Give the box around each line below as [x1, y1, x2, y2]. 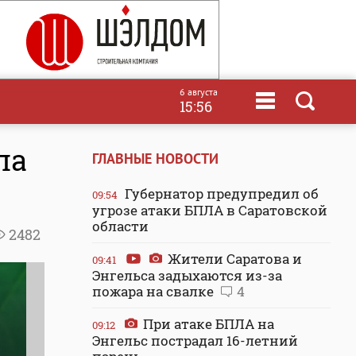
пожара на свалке [92, 282, 217, 300]
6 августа [180, 86, 218, 98]
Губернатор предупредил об [122, 184, 319, 203]
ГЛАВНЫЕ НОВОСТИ [92, 149, 219, 168]
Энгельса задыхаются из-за [92, 266, 282, 284]
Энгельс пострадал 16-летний [92, 331, 298, 350]
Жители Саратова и [164, 250, 302, 268]
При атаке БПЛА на [140, 315, 274, 333]
